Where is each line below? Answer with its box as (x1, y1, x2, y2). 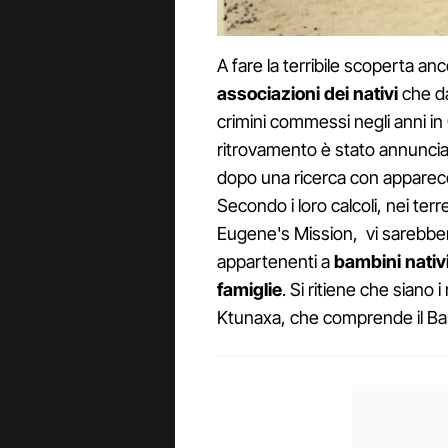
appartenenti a (217, 251, 334, 273)
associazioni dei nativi (217, 83, 398, 105)
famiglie (217, 279, 282, 301)
